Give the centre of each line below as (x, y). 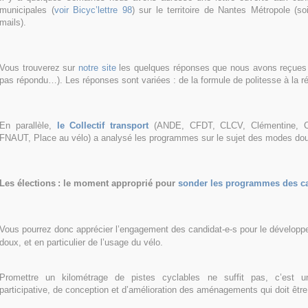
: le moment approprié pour (118, 184)
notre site (97, 68)
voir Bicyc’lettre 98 (93, 10)
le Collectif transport (102, 126)
